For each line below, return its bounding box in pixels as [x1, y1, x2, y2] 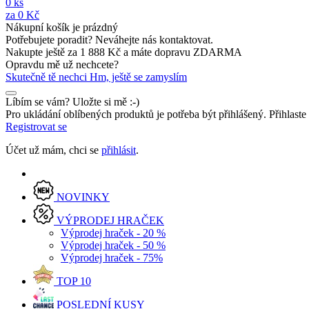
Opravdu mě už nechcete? [6, 59, 119, 70]
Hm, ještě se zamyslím [90, 71, 187, 83]
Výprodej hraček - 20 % [61, 227, 166, 239]
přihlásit [101, 144, 136, 156]
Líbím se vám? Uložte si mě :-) [6, 96, 139, 108]
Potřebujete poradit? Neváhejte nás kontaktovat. [6, 34, 213, 46]
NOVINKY [54, 191, 110, 203]
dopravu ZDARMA [154, 46, 242, 58]
